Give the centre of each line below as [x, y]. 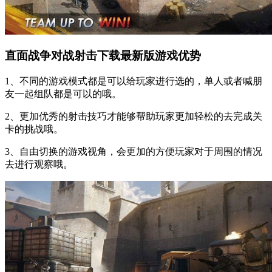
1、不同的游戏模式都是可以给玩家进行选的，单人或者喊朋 [134, 81]
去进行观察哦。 [39, 165]
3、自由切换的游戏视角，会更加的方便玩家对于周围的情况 [134, 152]
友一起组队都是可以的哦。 [63, 94]
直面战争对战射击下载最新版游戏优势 [103, 56]
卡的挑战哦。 [34, 129]
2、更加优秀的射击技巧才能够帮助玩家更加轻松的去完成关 [134, 117]
